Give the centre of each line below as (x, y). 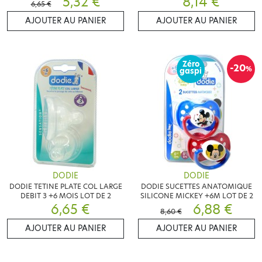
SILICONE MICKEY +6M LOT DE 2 (196, 196)
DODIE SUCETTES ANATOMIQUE (196, 187)
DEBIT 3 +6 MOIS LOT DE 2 (65, 196)
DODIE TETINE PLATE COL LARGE (65, 187)
